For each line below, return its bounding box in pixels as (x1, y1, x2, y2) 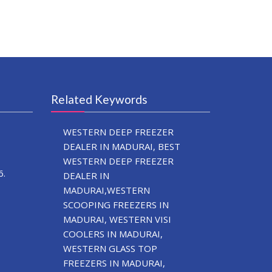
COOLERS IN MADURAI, (63, 227, 163, 240)
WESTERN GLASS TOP (63, 242, 157, 254)
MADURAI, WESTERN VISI (63, 212, 171, 225)
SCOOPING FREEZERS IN (63, 198, 169, 211)
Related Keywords (50, 92, 148, 106)
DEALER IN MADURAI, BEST (63, 140, 180, 152)
